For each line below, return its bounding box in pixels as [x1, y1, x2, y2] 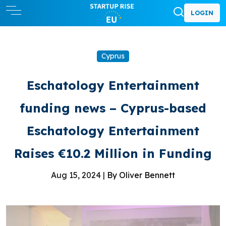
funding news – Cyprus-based [20, 100, 206, 116]
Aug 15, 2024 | [51, 169, 107, 180]
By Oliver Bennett [107, 169, 175, 180]
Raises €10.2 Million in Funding [14, 145, 212, 161]
